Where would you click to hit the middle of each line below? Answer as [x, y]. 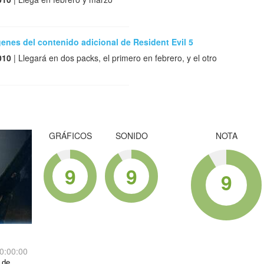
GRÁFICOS [70, 136]
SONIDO [131, 136]
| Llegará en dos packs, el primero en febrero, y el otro [114, 58]
